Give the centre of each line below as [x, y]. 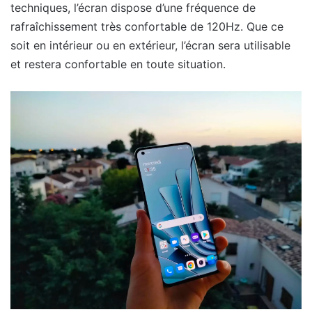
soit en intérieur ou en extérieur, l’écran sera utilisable [150, 45]
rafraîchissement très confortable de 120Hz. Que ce [147, 26]
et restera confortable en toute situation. [118, 64]
